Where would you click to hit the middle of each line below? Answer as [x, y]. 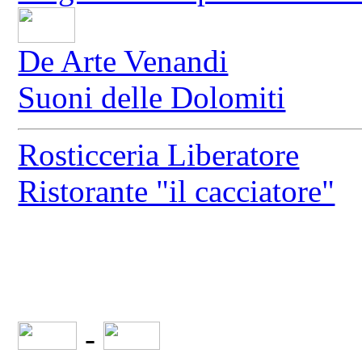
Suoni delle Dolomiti [152, 98]
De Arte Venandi [123, 61]
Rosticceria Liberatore [159, 155]
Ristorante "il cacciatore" [177, 192]
